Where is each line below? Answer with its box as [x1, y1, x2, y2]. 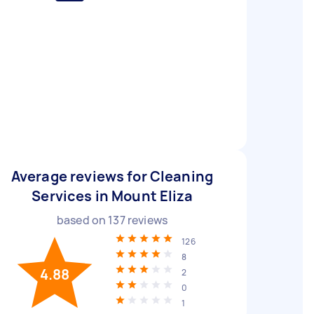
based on [56, 212, 109, 228]
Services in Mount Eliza [32, 186, 193, 205]
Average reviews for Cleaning [11, 167, 214, 186]
